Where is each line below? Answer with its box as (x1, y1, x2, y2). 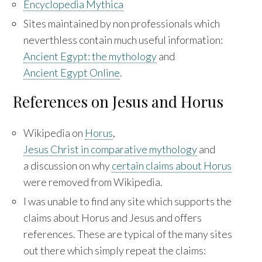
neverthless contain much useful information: (23, 33, 223, 46)
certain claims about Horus (112, 158, 232, 172)
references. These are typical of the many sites (23, 227, 233, 240)
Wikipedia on (23, 126, 85, 139)
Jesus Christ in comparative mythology (23, 142, 198, 156)
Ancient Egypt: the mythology (23, 49, 157, 63)
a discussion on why (23, 158, 112, 172)
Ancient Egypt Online (23, 65, 120, 79)
